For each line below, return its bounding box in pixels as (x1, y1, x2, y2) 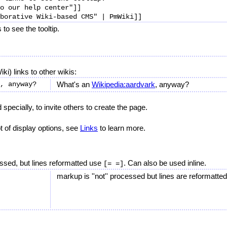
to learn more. (98, 124, 145, 132)
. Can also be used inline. (124, 159, 206, 167)
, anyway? (155, 80, 189, 89)
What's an (57, 80, 92, 89)
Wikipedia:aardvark (92, 80, 155, 89)
